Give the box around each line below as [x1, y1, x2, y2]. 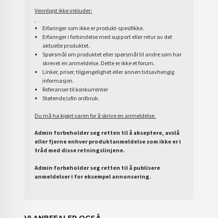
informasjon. [42, 77, 74, 85]
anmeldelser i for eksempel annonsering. [35, 172, 152, 180]
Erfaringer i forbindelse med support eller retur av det [42, 33, 172, 41]
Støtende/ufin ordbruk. [42, 94, 99, 102]
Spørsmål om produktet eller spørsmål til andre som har [42, 51, 182, 58]
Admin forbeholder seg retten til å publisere [35, 163, 161, 171]
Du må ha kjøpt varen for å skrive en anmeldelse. [35, 111, 156, 119]
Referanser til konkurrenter [42, 86, 108, 93]
